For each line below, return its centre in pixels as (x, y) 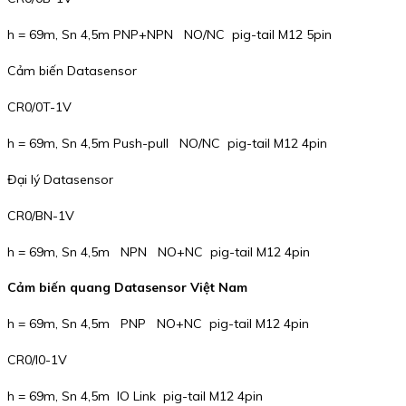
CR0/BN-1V (41, 215)
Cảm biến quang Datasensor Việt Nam (127, 288)
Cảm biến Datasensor (72, 70)
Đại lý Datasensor (60, 179)
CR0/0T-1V (39, 106)
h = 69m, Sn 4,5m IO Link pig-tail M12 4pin (135, 396)
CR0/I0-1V (37, 359)
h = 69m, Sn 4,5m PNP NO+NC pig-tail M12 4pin (158, 323)
